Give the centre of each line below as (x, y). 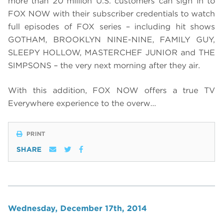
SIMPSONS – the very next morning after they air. (104, 66)
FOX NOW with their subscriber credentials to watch (111, 14)
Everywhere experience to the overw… (82, 104)
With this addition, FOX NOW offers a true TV (111, 91)
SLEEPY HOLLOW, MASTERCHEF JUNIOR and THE (111, 53)
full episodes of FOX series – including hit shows (111, 27)
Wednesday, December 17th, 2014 (77, 209)
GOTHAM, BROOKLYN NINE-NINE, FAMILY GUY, (111, 40)
